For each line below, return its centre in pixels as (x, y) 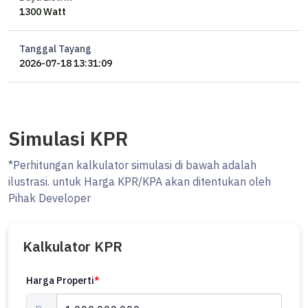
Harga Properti (60, 280)
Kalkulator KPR (73, 246)
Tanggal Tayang (55, 49)
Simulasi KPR (68, 139)
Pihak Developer (49, 198)
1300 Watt (43, 12)
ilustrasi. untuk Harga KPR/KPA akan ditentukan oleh (140, 181)
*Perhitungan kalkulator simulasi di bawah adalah (132, 165)
